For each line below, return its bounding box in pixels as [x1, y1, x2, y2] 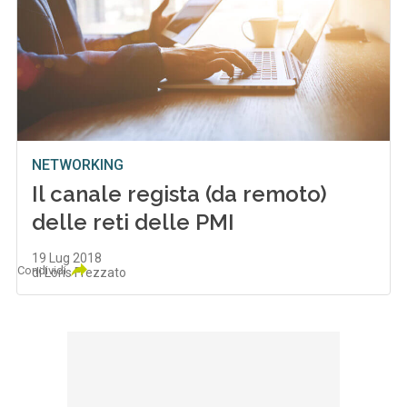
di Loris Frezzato [32, 265, 127, 281]
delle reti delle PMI [32, 209, 235, 236]
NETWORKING [32, 156, 124, 174]
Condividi [17, 263, 67, 278]
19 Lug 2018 [32, 251, 103, 266]
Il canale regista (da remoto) [32, 181, 328, 208]
